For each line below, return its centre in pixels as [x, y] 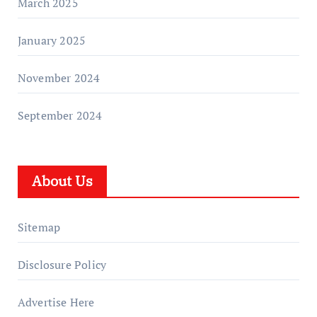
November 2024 [59, 78]
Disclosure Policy [62, 265]
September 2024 [60, 115]
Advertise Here [56, 302]
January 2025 [52, 40]
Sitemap [39, 227]
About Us [62, 181]
